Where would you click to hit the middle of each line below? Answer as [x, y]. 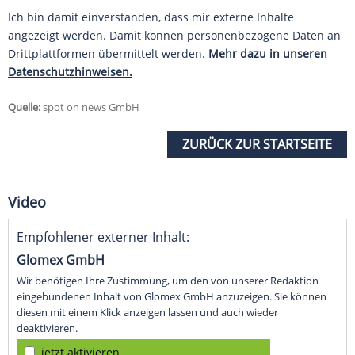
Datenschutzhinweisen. [70, 72]
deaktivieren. [47, 328]
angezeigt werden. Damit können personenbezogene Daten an [174, 36]
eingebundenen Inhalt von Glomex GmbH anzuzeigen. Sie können [172, 297]
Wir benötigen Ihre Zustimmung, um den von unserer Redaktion [168, 281]
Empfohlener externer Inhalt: [103, 237]
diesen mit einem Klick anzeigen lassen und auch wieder [147, 313]
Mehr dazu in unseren [268, 54]
